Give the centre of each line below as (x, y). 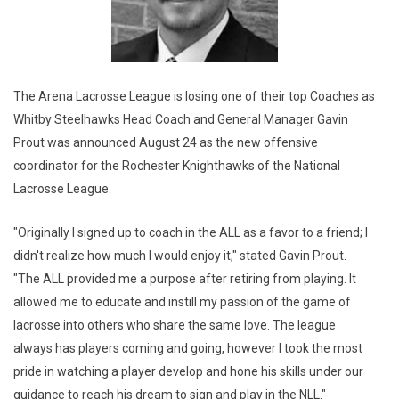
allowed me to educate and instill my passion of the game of (182, 302)
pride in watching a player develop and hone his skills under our (188, 372)
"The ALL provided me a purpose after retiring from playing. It (185, 279)
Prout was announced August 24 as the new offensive (166, 143)
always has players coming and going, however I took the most (188, 349)
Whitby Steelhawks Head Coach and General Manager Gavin (181, 120)
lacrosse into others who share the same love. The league (175, 326)
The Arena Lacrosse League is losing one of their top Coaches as (194, 97)
